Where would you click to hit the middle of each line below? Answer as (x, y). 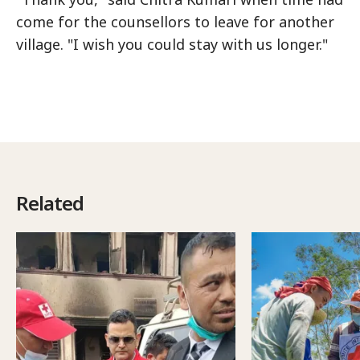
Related (50, 203)
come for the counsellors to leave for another (175, 22)
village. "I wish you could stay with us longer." (172, 45)
